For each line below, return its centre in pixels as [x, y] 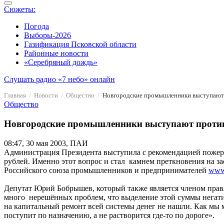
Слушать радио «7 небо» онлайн [59, 79]
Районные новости [56, 53]
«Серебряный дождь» [61, 62]
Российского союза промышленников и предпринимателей [106, 170]
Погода [36, 26]
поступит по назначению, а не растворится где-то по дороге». [109, 215]
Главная [15, 95]
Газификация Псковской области [80, 44]
